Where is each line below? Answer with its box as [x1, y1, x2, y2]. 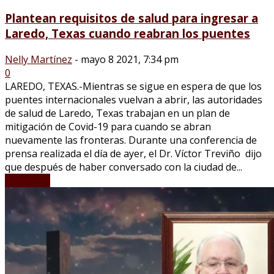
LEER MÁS [5, 174, 50, 188]
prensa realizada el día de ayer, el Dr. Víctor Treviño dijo [5, 147, 262, 161]
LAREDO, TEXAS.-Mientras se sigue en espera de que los [5, 80, 262, 94]
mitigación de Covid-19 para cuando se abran [5, 120, 211, 134]
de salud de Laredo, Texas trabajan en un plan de [5, 106, 230, 120]
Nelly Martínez [5, 53, 72, 67]
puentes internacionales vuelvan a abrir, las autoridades [5, 93, 262, 107]
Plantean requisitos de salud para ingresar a [5, 10, 258, 26]
